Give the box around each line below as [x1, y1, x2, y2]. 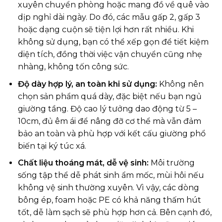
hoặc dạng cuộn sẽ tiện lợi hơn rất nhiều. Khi [17, 25, 194, 35]
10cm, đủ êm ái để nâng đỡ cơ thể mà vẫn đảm [17, 116, 201, 126]
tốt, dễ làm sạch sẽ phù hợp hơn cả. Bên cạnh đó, [17, 208, 212, 218]
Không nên [157, 79, 204, 89]
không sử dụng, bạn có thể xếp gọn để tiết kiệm [17, 37, 209, 47]
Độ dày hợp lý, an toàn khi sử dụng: [17, 79, 157, 89]
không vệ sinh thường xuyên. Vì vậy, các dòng [17, 183, 199, 193]
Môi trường [148, 158, 195, 168]
